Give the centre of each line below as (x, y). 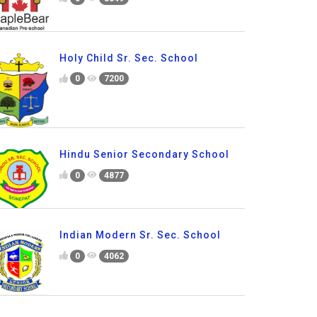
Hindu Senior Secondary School (144, 155)
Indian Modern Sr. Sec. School (140, 235)
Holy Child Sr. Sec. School (128, 58)
